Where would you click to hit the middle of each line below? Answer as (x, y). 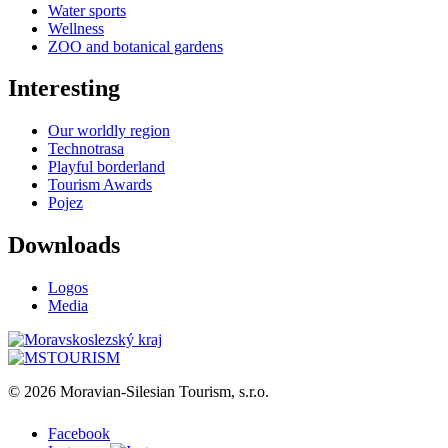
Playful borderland (106, 167)
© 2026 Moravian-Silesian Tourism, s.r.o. (138, 392)
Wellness (76, 28)
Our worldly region (109, 131)
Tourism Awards (100, 185)
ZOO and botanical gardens (135, 46)
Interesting (64, 88)
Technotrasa (86, 149)
